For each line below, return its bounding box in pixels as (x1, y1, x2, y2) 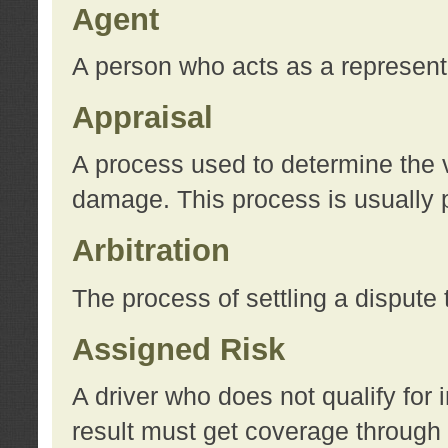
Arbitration (71, 233, 230, 269)
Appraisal (71, 99, 213, 135)
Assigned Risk (71, 331, 285, 367)
